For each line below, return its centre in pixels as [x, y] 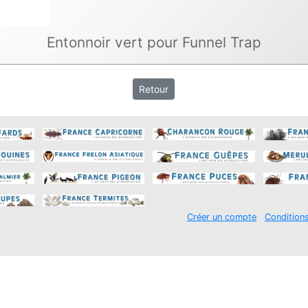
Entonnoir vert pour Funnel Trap [154, 43]
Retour [154, 89]
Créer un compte [222, 217]
